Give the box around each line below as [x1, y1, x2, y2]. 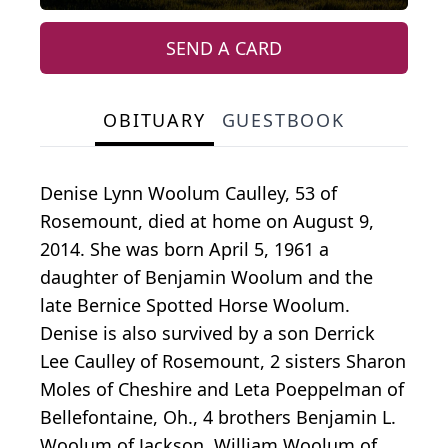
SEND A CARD [166, 36, 282, 61]
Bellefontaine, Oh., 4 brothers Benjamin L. [40, 405, 396, 430]
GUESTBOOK [221, 108, 345, 133]
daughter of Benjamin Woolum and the [40, 265, 373, 290]
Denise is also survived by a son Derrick [40, 321, 375, 346]
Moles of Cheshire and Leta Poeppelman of [40, 377, 404, 402]
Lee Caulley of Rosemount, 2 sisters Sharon [40, 349, 406, 374]
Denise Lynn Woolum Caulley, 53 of [40, 181, 337, 206]
